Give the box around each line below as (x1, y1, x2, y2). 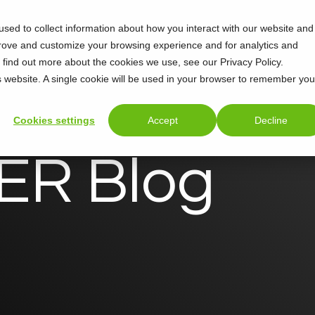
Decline (254, 115, 288, 127)
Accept (147, 115, 178, 127)
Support (13, 24, 56, 35)
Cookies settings (13, 115, 95, 127)
